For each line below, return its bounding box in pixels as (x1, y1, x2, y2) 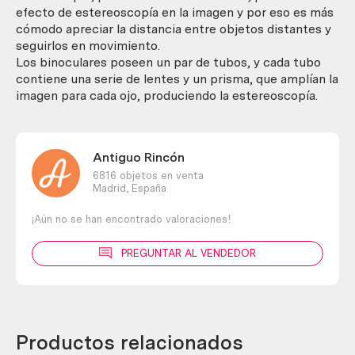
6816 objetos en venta (92, 169, 204, 181)
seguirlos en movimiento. (16, 37, 160, 53)
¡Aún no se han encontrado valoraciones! (32, 212, 231, 225)
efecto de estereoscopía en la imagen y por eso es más (16, 4, 334, 20)
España (128, 181, 166, 194)
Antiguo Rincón (92, 150, 185, 166)
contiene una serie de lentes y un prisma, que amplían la (16, 71, 338, 86)
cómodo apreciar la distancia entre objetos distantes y (16, 21, 331, 36)
